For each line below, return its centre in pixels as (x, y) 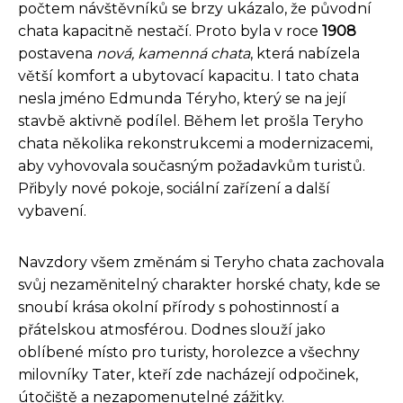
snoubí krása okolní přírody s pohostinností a (179, 307)
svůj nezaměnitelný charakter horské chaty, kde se (199, 284)
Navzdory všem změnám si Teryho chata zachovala (201, 262)
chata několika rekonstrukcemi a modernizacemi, (195, 143)
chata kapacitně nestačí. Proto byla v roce (170, 31)
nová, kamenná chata (173, 53)
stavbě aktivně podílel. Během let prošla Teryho (191, 121)
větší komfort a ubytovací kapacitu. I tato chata (188, 76)
